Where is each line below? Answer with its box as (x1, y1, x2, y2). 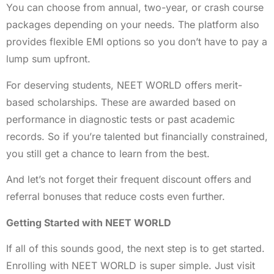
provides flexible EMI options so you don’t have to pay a (6, 35, 267, 48)
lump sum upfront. (6, 53, 91, 65)
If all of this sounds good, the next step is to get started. (6, 242, 265, 254)
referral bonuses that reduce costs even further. (6, 190, 225, 203)
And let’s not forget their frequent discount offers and (6, 173, 251, 186)
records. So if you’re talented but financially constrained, (6, 130, 268, 143)
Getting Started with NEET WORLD (6, 216, 171, 229)
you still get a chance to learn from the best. (6, 147, 210, 160)
